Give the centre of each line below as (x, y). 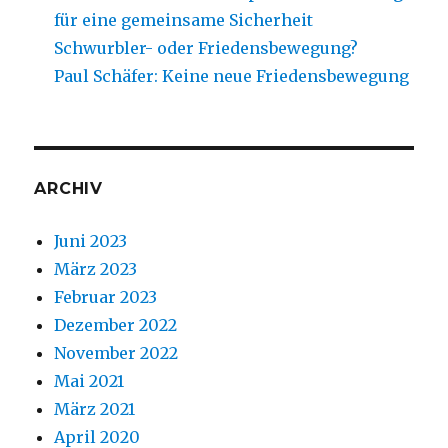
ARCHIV (68, 188)
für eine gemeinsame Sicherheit (184, 19)
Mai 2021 (89, 380)
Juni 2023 (91, 240)
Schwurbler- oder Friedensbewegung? (206, 47)
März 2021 (95, 408)
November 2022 (116, 352)
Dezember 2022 (116, 324)
